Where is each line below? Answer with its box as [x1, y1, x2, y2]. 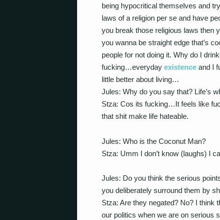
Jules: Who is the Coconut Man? [102, 137, 206, 145]
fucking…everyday [102, 63, 164, 71]
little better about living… [102, 75, 179, 83]
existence [164, 63, 196, 71]
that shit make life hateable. [102, 112, 189, 120]
